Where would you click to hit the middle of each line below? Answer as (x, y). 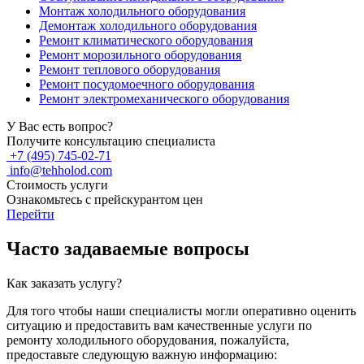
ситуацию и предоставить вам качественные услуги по (159, 326)
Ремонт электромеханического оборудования (164, 99)
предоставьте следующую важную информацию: (142, 355)
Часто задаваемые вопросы (128, 249)
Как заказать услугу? (64, 284)
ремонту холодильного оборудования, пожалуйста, (148, 340)
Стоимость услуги (57, 185)
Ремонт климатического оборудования (146, 41)
